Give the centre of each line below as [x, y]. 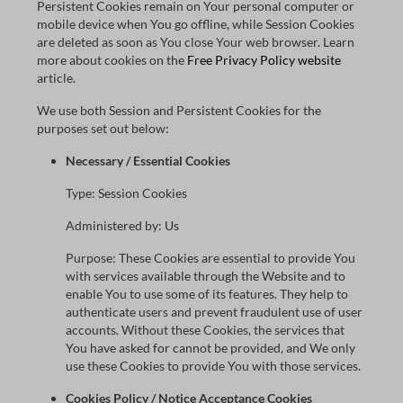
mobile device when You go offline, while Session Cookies [196, 24]
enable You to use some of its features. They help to [207, 294]
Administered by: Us [122, 225]
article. [56, 78]
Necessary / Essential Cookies [148, 161]
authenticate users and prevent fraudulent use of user [214, 312]
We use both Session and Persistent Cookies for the [179, 110]
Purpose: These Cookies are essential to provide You [210, 258]
